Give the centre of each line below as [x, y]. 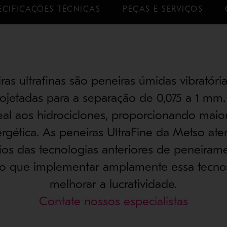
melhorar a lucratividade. [113, 184]
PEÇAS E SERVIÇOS [163, 9]
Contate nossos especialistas [113, 201]
